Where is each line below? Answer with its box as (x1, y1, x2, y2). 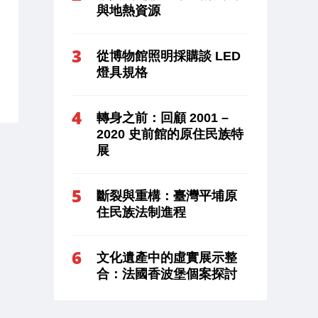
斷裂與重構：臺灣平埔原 (97, 188, 237, 203)
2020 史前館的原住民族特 (97, 126, 243, 141)
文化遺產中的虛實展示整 (97, 250, 237, 265)
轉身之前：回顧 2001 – (97, 110, 229, 125)
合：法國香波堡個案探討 (97, 266, 237, 281)
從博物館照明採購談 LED (97, 48, 241, 63)
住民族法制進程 (97, 204, 186, 219)
